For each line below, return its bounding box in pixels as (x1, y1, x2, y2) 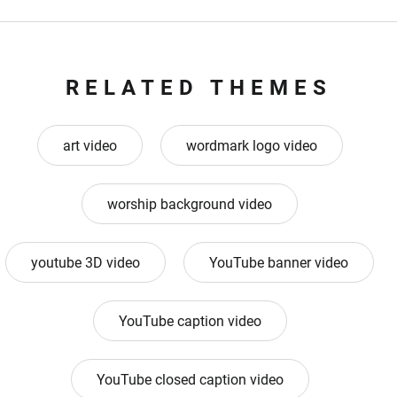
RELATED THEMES (65, 75, 332, 101)
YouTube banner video (209, 254, 348, 272)
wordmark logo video (185, 137, 317, 155)
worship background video (107, 196, 272, 214)
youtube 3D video (31, 254, 140, 272)
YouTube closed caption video (96, 371, 284, 389)
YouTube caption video (118, 313, 261, 331)
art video (62, 137, 117, 155)
